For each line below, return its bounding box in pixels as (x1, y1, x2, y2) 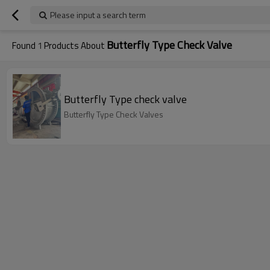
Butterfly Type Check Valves (64, 107, 163, 121)
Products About (42, 39, 107, 52)
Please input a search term (50, 8, 146, 21)
